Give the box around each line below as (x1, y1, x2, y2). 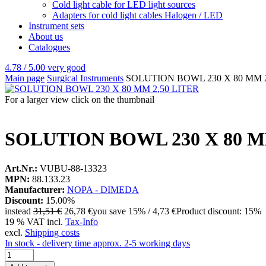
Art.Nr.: (5, 163, 37, 173)
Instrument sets (28, 21, 84, 31)
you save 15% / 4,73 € (93, 205, 176, 216)
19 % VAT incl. (5, 216, 65, 227)
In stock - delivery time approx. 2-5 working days (5, 237, 190, 248)
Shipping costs (25, 227, 80, 237)
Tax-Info (65, 216, 98, 227)
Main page (5, 73, 45, 83)
